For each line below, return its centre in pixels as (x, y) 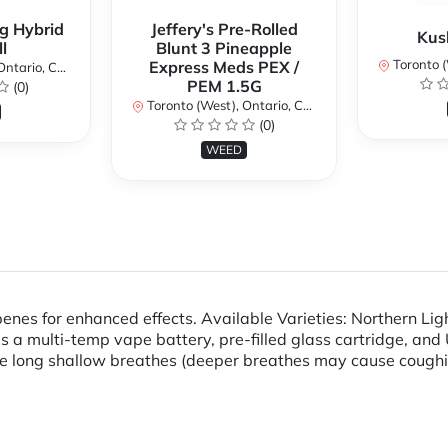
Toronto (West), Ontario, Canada (223, 105)
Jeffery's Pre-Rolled (224, 29)
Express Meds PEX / (224, 67)
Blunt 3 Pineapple (224, 48)
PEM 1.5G (224, 86)
